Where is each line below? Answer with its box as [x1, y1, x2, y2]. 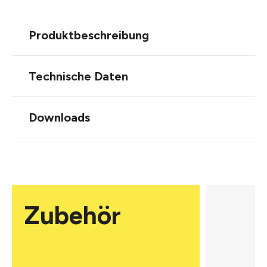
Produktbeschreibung [29, 27, 149, 42]
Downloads [29, 110, 90, 125]
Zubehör [24, 200, 121, 231]
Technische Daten [29, 69, 128, 83]
